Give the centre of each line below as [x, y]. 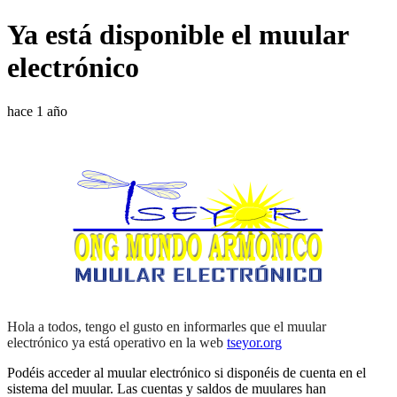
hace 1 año [37, 111]
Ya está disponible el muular [178, 35]
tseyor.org [254, 342]
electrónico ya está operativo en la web [117, 342]
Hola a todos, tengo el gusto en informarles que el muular [167, 326]
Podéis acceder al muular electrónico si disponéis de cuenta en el [187, 372]
